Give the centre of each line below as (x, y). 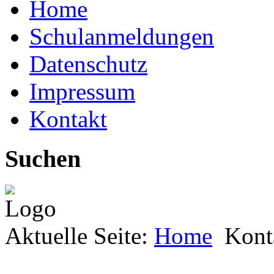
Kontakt (68, 119)
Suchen (43, 159)
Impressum (82, 92)
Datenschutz (88, 64)
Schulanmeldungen (122, 37)
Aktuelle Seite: (80, 235)
